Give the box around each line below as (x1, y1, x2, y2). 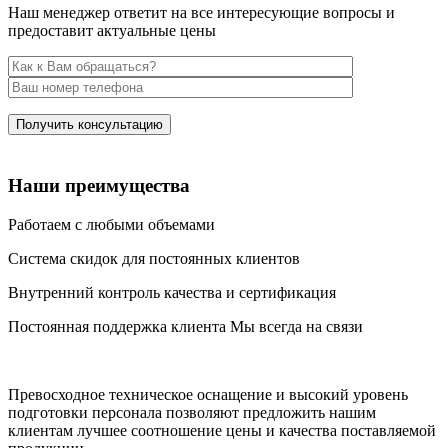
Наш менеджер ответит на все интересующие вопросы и (8, 4, 395, 22)
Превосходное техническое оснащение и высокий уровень (8, 385, 408, 403)
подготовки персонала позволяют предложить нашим (8, 403, 376, 421)
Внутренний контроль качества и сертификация (8, 283, 336, 301)
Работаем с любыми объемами (8, 215, 215, 233)
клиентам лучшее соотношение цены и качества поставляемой (8, 421, 436, 439)
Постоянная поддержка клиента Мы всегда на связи (8, 317, 363, 335)
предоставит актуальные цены (8, 22, 216, 40)
